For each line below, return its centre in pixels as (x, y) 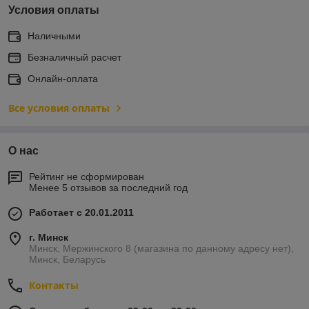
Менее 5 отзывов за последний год (108, 187)
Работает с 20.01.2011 (81, 212)
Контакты (54, 285)
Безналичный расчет (74, 57)
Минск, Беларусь (67, 259)
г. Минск (49, 237)
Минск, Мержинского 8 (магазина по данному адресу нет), (161, 248)
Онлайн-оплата (63, 78)
